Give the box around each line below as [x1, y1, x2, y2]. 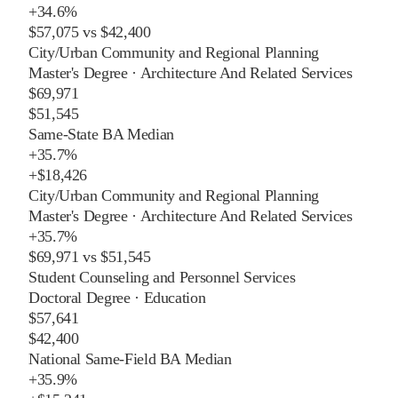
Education [143, 288, 206, 306]
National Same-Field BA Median [28, 349, 232, 368]
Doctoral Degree [28, 288, 131, 306]
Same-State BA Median [28, 124, 174, 143]
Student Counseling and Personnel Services [28, 267, 296, 286]
